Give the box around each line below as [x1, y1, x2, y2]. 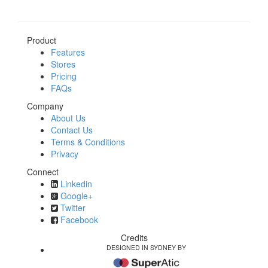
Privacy [51, 148, 78, 160]
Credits [120, 232, 148, 243]
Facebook [60, 214, 98, 226]
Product [27, 34, 56, 46]
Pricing [51, 70, 77, 82]
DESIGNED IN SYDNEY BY [106, 242, 186, 252]
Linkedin [60, 178, 92, 190]
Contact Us [51, 124, 93, 136]
